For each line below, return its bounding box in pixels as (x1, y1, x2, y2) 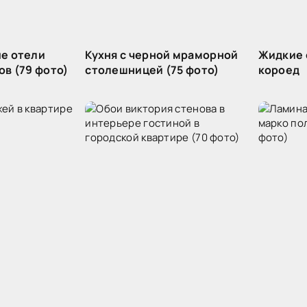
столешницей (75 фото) (85, 62, 219, 77)
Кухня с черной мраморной (85, 47, 238, 62)
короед (258, 62, 300, 77)
